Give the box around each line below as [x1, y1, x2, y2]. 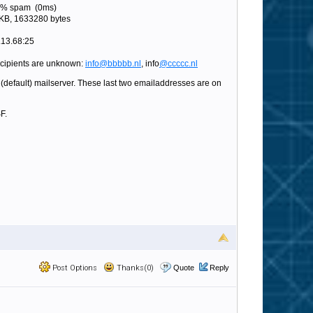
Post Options [50, 263, 97, 272]
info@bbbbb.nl [85, 59, 141, 68]
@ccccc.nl [159, 59, 198, 68]
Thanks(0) [115, 263, 154, 272]
